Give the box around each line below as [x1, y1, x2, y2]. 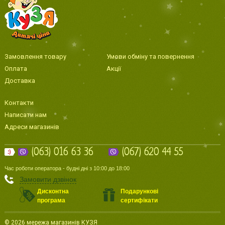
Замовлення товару [4, 52, 66, 60]
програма [37, 197, 65, 204]
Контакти [4, 98, 34, 106]
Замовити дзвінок [19, 175, 76, 184]
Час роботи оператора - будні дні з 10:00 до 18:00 [4, 165, 130, 171]
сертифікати [120, 197, 158, 204]
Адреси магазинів [4, 123, 59, 131]
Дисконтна [37, 188, 69, 195]
